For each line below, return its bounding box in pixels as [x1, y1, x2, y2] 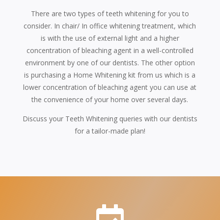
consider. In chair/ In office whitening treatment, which [24, 21, 196, 30]
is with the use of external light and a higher [40, 33, 179, 43]
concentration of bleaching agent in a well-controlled [26, 45, 193, 55]
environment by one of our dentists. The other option [25, 57, 195, 67]
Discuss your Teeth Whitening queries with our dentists [22, 113, 197, 123]
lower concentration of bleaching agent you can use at [23, 82, 197, 92]
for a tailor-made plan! [74, 126, 145, 136]
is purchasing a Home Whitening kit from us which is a [24, 70, 196, 80]
